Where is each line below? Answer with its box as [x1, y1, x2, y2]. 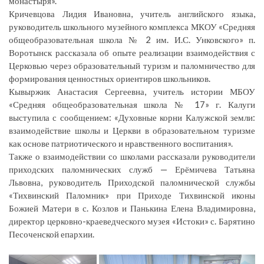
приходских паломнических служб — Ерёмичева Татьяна [9, 163, 255, 174]
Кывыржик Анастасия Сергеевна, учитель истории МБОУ [9, 85, 255, 97]
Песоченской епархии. [9, 228, 94, 239]
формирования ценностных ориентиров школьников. [9, 72, 210, 84]
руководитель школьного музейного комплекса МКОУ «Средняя [9, 21, 255, 32]
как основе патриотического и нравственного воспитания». [9, 137, 233, 148]
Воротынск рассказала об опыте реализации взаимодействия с [9, 47, 255, 58]
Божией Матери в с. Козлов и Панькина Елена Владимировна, [9, 202, 255, 213]
